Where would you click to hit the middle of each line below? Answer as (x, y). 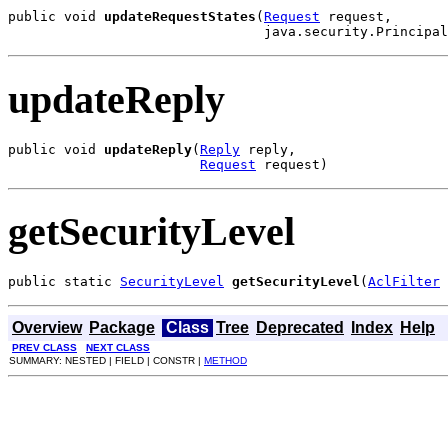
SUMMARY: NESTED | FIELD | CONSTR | (106, 360)
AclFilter (404, 281)
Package (122, 327)
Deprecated (300, 327)
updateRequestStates (180, 17)
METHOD (225, 360)
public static (64, 281)
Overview (47, 327)
